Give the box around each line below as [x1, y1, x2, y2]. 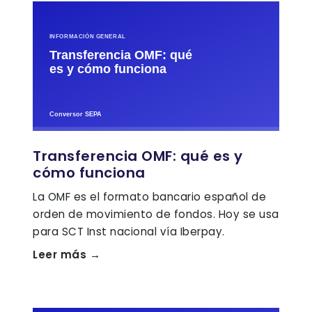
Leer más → [33, 247, 100, 262]
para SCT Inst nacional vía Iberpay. [33, 224, 225, 239]
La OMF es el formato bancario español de [33, 189, 266, 204]
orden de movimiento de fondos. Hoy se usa [33, 206, 279, 221]
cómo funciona [33, 162, 146, 182]
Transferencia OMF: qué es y [33, 146, 243, 166]
